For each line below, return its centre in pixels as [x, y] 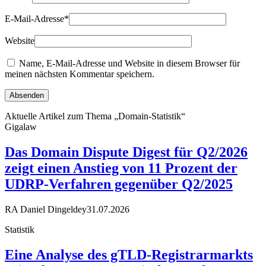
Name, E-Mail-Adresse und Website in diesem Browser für [129, 64]
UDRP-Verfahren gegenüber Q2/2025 [119, 184]
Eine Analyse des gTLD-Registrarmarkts [129, 254]
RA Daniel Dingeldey [46, 210]
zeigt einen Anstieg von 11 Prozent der [121, 168]
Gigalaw [21, 127]
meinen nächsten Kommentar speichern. [80, 74]
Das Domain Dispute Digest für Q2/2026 [126, 152]
